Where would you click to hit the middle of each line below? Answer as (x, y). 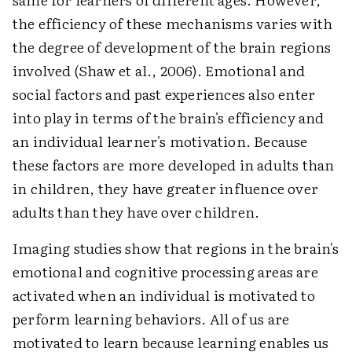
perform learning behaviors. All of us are (151, 319)
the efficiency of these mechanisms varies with (173, 23)
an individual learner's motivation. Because (160, 141)
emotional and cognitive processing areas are (165, 271)
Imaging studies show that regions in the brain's (176, 248)
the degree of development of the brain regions (172, 47)
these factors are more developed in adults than (174, 165)
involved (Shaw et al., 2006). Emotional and (159, 70)
